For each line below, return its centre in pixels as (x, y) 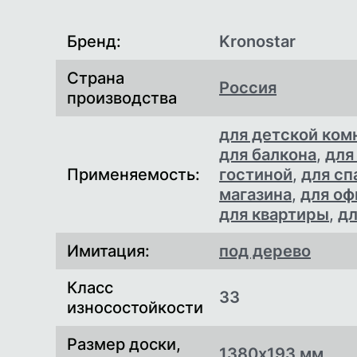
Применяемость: (133, 175)
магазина (255, 195)
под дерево (265, 251)
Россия (248, 88)
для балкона (268, 155)
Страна (95, 78)
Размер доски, (124, 345)
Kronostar (257, 42)
